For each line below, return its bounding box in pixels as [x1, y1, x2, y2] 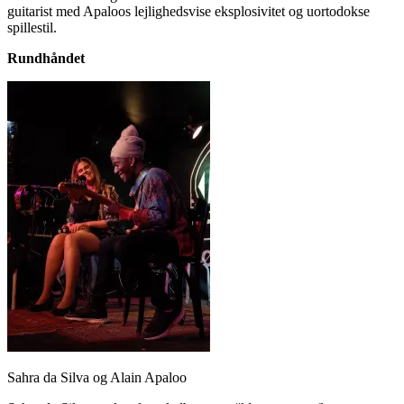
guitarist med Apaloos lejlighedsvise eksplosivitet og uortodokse [7, 3, 370, 19]
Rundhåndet [7, 50, 85, 66]
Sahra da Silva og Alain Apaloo [7, 369, 187, 385]
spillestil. [7, 19, 57, 35]
